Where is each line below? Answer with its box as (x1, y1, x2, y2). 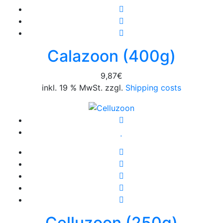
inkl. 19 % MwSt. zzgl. (42, 82, 123, 93)
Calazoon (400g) (47, 46, 176, 66)
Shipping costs (123, 82, 181, 93)
